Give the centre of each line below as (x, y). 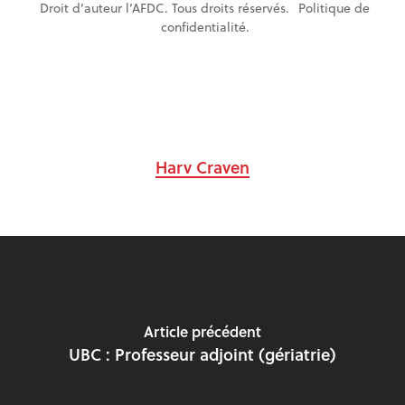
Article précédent (202, 331)
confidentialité (203, 27)
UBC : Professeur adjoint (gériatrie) (202, 354)
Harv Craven (202, 167)
